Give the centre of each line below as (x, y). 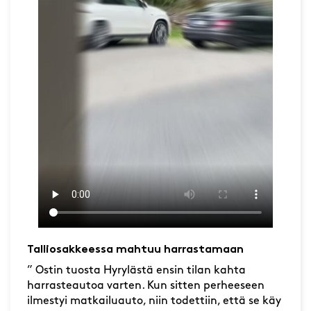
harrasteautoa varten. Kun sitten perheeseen (146, 286)
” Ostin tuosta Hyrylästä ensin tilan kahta (136, 271)
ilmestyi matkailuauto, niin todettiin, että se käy (154, 301)
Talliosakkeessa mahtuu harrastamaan (135, 250)
